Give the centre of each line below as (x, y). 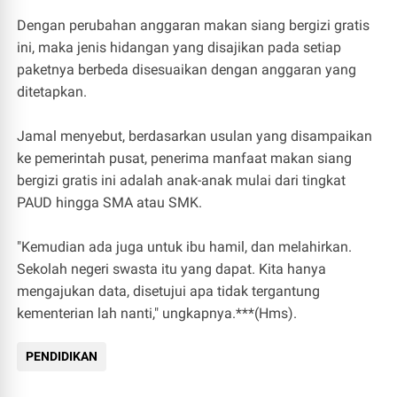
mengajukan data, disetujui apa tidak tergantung (169, 291)
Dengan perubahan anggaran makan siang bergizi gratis (194, 25)
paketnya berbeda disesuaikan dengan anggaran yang (187, 70)
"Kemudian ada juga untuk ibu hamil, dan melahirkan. (185, 247)
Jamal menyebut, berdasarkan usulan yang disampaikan (195, 136)
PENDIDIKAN (62, 356)
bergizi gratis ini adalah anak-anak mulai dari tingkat (182, 180)
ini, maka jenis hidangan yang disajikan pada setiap (179, 47)
